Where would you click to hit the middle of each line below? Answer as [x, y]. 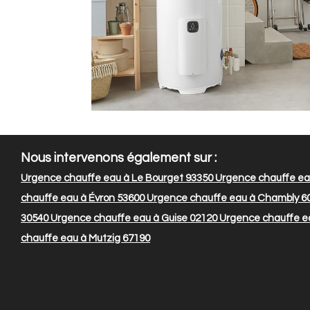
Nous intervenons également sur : [119, 158]
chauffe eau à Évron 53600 [83, 199]
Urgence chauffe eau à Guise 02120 [133, 219]
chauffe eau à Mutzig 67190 [85, 239]
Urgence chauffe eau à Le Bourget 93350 [117, 179]
